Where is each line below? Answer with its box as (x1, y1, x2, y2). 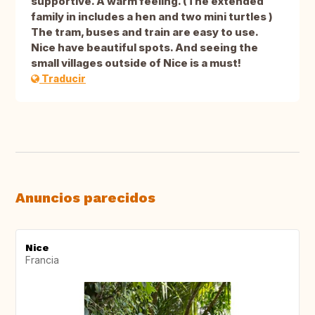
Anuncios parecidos (15, 189, 155, 207)
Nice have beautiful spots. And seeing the (31, 41, 258, 55)
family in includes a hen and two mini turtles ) (31, 10, 273, 24)
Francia (25, 254, 59, 266)
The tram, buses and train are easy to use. (31, 25, 258, 39)
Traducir (39, 72, 86, 85)
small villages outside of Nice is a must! (31, 56, 241, 70)
